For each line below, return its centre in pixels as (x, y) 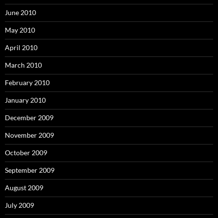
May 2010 (20, 30)
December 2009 (29, 118)
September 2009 (30, 170)
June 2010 (20, 12)
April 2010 (21, 47)
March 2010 (23, 65)
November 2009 (29, 135)
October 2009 (26, 153)
